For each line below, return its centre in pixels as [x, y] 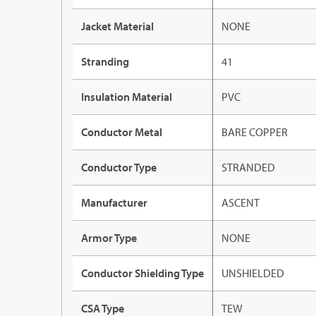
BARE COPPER [255, 132]
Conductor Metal [122, 132]
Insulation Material [127, 97]
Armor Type [109, 238]
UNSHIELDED [253, 273]
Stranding [105, 62]
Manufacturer [114, 203]
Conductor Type [119, 168]
